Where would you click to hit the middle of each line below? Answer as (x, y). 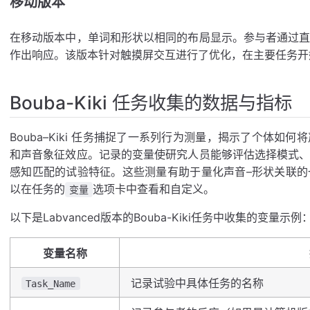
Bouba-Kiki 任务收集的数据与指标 (151, 102)
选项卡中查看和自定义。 (154, 189)
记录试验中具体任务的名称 (197, 283)
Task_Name (51, 283)
